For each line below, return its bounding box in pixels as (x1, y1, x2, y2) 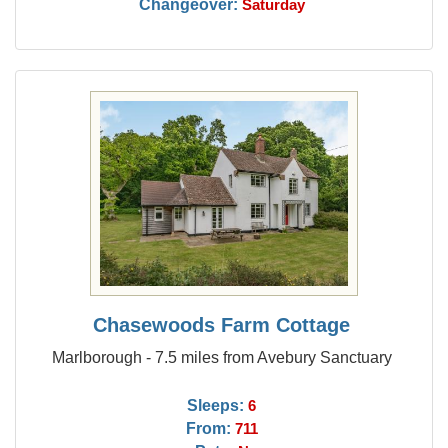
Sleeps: (187, 396, 245, 414)
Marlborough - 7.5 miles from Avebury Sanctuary (51, 348, 392, 366)
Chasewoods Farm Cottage (93, 314, 351, 336)
